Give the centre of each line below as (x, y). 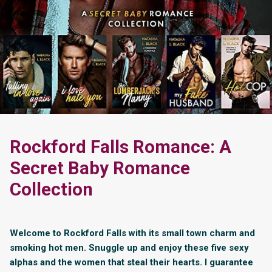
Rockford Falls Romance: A (121, 147)
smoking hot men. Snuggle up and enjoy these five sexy (129, 247)
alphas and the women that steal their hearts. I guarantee (131, 262)
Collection (51, 189)
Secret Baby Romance (100, 168)
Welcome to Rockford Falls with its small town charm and (132, 233)
